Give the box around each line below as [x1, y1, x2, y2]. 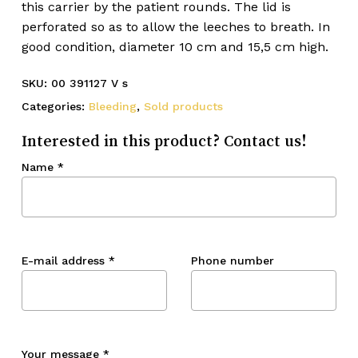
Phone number [190, 253, 274, 267]
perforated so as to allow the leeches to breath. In [21, 18, 330, 34]
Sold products [143, 99, 223, 113]
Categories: [21, 99, 89, 113]
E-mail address [21, 253, 109, 267]
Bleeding [88, 99, 137, 113]
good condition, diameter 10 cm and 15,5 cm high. [21, 38, 328, 54]
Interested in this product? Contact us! [21, 132, 307, 149]
